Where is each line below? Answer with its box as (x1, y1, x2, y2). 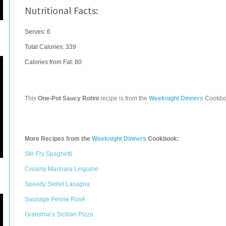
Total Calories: (25, 43, 66, 50)
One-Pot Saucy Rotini (38, 95, 99, 102)
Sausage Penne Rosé (25, 196, 85, 203)
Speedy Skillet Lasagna (25, 181, 90, 188)
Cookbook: (146, 135, 179, 142)
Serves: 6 (25, 28, 50, 35)
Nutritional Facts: (25, 4, 98, 17)
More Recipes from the (25, 135, 92, 142)
